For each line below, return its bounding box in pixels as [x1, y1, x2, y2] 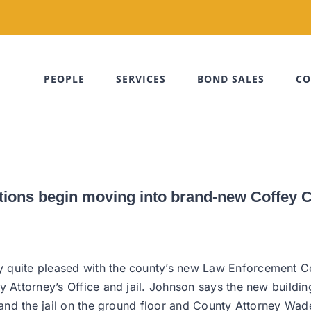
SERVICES [116, 72, 166, 85]
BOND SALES [197, 72, 264, 85]
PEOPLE [44, 72, 85, 85]
